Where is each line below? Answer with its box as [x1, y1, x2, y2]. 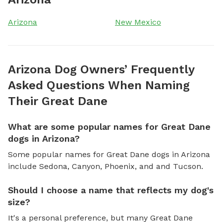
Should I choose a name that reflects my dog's [8, 184, 214, 195]
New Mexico [115, 17, 161, 27]
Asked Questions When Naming [8, 78, 190, 92]
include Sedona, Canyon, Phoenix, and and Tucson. [8, 161, 203, 171]
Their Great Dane [8, 94, 108, 108]
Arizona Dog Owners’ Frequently [8, 62, 194, 76]
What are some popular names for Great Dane [8, 121, 211, 132]
